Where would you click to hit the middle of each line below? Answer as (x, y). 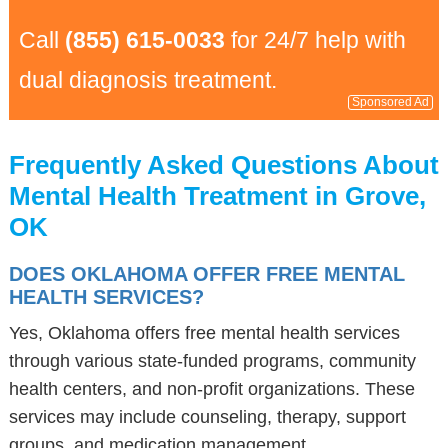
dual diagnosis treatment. (147, 80)
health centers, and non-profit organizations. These (211, 389)
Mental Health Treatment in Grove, (217, 196)
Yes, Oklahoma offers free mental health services (204, 333)
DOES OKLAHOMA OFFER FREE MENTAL (206, 274)
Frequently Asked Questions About (223, 165)
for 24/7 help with (315, 40)
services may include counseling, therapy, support (207, 417)
